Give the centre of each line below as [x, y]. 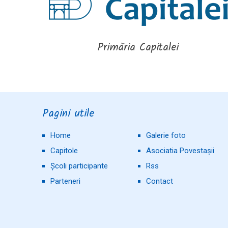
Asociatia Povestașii [180, 150]
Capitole [64, 150]
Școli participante [79, 166]
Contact [160, 181]
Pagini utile [68, 113]
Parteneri [66, 181]
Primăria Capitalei [138, 47]
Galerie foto [166, 135]
